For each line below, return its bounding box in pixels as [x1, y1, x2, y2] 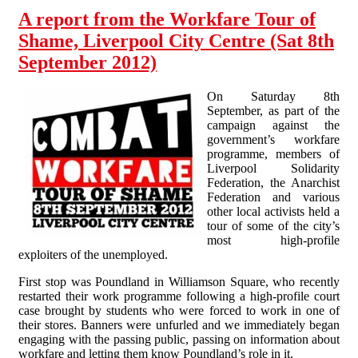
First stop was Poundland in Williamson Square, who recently [18, 274, 340, 288]
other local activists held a [207, 204, 340, 218]
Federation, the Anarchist [207, 175, 340, 189]
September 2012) [18, 51, 157, 73]
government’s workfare [207, 132, 340, 146]
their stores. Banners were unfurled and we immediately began [18, 317, 340, 332]
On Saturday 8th [207, 89, 340, 103]
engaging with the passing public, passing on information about [18, 332, 340, 346]
